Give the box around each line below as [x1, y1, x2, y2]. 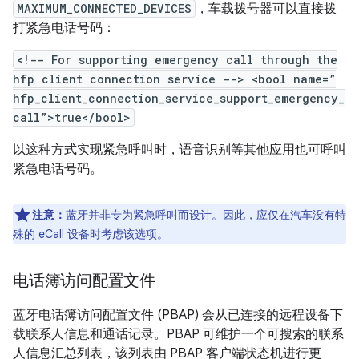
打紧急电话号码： [13, 20, 115, 36]
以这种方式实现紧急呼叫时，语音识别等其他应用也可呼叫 [13, 142, 346, 158]
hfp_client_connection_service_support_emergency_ [13, 91, 345, 106]
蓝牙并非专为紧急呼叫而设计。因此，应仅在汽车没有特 [66, 208, 346, 222]
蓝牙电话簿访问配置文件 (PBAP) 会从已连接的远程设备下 [13, 307, 343, 323]
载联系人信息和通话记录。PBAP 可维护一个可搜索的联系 [13, 326, 344, 342]
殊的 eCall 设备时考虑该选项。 [13, 227, 168, 241]
